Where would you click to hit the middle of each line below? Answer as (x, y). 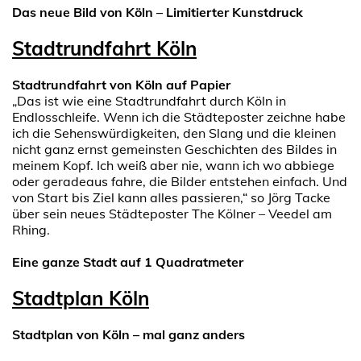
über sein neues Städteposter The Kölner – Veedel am (172, 214)
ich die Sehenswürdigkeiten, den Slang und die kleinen (174, 133)
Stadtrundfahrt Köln (104, 49)
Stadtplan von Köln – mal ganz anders (129, 335)
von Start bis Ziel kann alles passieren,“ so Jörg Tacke (171, 198)
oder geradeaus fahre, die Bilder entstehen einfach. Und (180, 182)
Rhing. (31, 230)
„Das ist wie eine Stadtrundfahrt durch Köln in (149, 101)
